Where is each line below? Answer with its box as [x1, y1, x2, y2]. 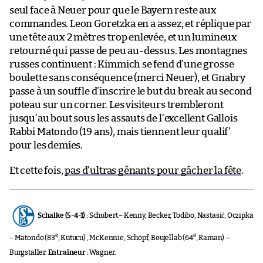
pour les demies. [9, 140, 83, 150]
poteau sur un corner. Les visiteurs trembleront [9, 100, 224, 110]
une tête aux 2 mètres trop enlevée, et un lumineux [9, 32, 238, 42]
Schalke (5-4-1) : [38, 212, 88, 220]
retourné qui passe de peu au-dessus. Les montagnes [9, 46, 248, 56]
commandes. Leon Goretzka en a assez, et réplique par [9, 19, 251, 29]
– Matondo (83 [9, 234, 55, 241]
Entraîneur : [48, 249, 89, 256]
